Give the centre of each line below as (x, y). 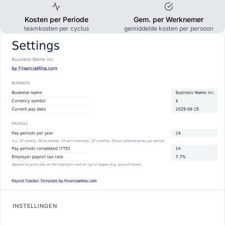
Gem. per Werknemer (169, 20)
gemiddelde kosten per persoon (168, 29)
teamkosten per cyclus (56, 29)
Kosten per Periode (56, 20)
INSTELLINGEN (35, 206)
